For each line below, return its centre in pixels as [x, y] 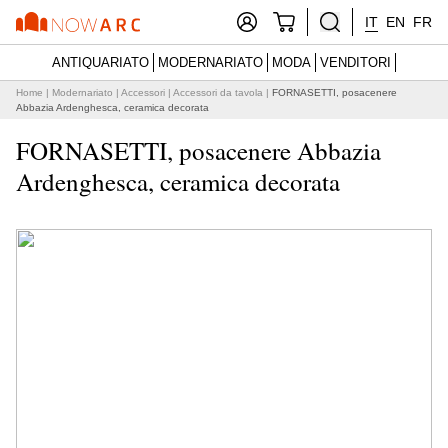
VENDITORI [355, 62]
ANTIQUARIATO [100, 62]
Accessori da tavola [218, 92]
